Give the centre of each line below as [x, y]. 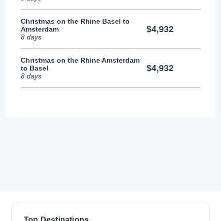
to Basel [35, 68]
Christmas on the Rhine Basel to [75, 21]
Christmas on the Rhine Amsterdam [80, 60]
